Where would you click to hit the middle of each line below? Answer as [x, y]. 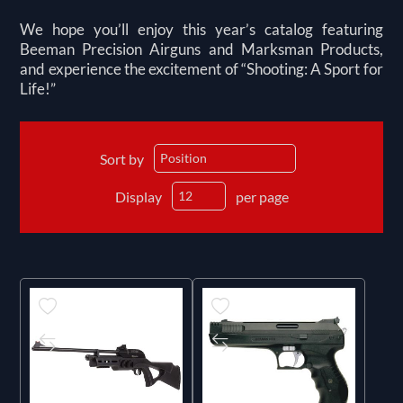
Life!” [38, 88]
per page [262, 196]
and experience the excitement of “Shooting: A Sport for [201, 68]
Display [138, 196]
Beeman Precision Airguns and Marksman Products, [201, 49]
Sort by [121, 158]
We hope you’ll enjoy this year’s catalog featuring [201, 29]
